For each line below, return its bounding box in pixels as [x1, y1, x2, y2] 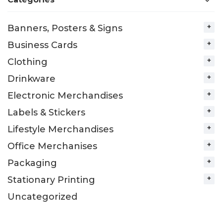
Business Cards [7, 40, 77, 51]
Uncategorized [7, 191, 77, 202]
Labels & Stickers [7, 107, 85, 118]
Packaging [7, 158, 57, 168]
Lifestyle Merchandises [7, 124, 113, 135]
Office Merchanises [7, 141, 97, 152]
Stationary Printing [7, 174, 95, 185]
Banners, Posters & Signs [7, 23, 122, 34]
